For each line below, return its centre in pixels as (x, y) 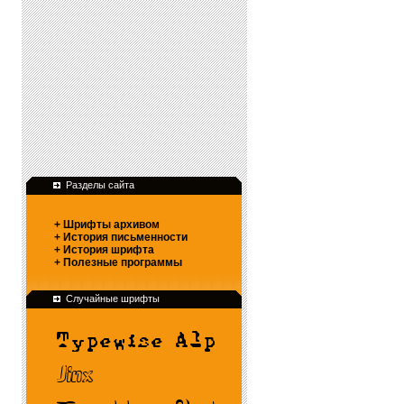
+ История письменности (120, 237)
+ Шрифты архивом (106, 224)
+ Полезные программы (118, 262)
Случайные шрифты (112, 298)
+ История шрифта (104, 249)
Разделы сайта (100, 184)
